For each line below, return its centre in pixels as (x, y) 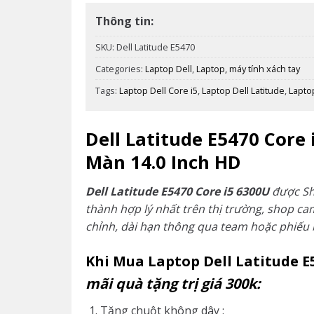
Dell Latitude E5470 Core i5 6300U (179, 191)
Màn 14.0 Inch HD (163, 163)
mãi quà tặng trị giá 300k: (173, 283)
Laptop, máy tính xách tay (248, 69)
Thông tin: (124, 21)
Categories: (120, 69)
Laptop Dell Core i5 (158, 91)
